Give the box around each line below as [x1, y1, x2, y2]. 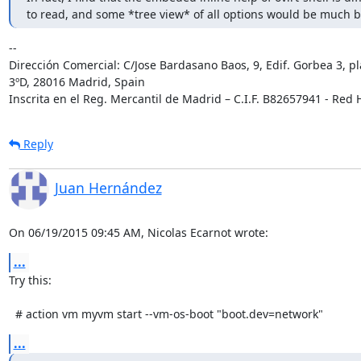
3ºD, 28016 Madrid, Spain [8, 73, 145, 89]
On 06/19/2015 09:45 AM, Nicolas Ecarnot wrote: [8, 224, 268, 240]
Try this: [8, 272, 52, 288]
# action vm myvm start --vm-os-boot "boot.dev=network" [15, 305, 323, 322]
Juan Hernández [54, 177, 162, 197]
